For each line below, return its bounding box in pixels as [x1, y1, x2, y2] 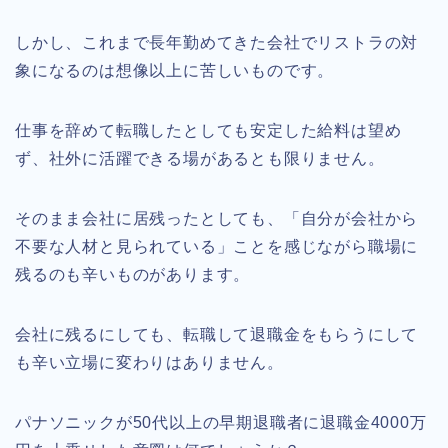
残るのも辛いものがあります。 [15, 266, 251, 284]
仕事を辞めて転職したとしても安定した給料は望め [15, 122, 402, 140]
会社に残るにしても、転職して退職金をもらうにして [15, 326, 419, 344]
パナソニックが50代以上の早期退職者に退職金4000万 [15, 414, 427, 432]
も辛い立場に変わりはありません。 [15, 354, 284, 372]
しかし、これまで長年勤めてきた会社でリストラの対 [15, 34, 419, 52]
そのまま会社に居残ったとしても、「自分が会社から [15, 210, 419, 228]
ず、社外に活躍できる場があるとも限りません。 [15, 150, 385, 168]
